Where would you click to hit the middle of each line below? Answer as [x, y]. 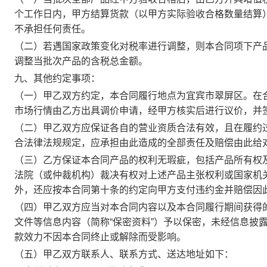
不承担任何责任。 [52, 29]
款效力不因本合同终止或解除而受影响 [95, 237]
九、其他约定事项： [57, 78]
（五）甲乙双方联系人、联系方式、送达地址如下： [124, 254]
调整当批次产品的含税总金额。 [81, 61]
